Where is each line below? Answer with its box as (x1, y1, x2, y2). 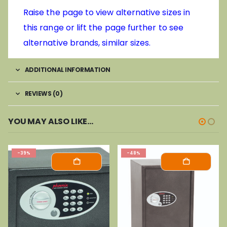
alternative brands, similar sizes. (23, 36, 151, 49)
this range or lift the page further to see (23, 21, 183, 33)
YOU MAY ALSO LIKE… (8, 116, 94, 128)
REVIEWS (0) (24, 89, 62, 98)
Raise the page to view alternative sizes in (23, 6, 191, 18)
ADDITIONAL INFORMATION (24, 65, 110, 74)
